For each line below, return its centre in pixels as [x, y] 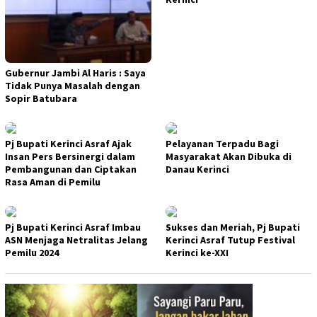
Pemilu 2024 [32, 252]
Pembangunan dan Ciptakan [71, 169]
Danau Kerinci [197, 169]
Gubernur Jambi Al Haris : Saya [75, 73]
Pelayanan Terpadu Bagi [222, 143]
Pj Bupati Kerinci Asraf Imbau [73, 227]
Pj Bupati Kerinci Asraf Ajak [68, 143]
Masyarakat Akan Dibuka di [229, 156]
